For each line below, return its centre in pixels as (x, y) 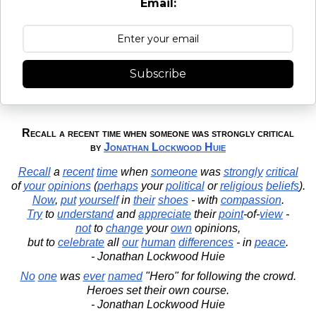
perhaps (117, 186)
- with (204, 200)
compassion (251, 200)
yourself (98, 200)
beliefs (282, 186)
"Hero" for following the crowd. (219, 276)
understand (85, 214)
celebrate (81, 242)
